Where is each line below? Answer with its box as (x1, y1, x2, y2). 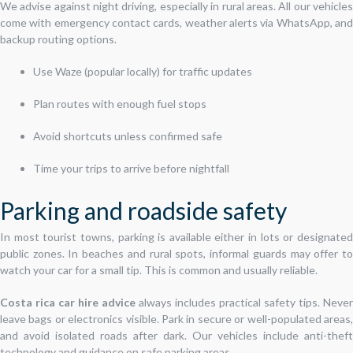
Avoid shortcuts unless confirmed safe (33, 128, 222, 143)
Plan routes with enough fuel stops (33, 96, 206, 110)
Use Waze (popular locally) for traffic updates (33, 64, 252, 78)
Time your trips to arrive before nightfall (33, 161, 229, 175)
